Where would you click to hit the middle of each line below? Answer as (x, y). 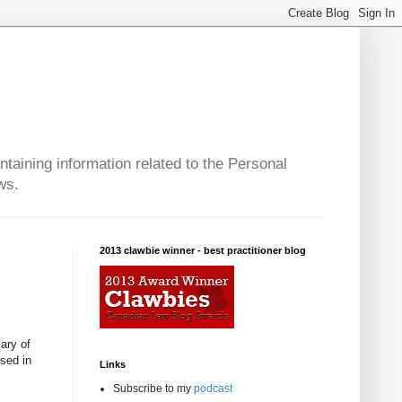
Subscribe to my (153, 389)
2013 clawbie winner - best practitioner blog (203, 251)
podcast (213, 389)
